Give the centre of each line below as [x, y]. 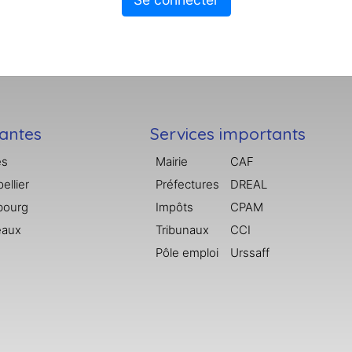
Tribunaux [183, 229]
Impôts [175, 207]
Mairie [172, 161]
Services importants [228, 133]
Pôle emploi [187, 252]
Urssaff [250, 252]
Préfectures [188, 184]
